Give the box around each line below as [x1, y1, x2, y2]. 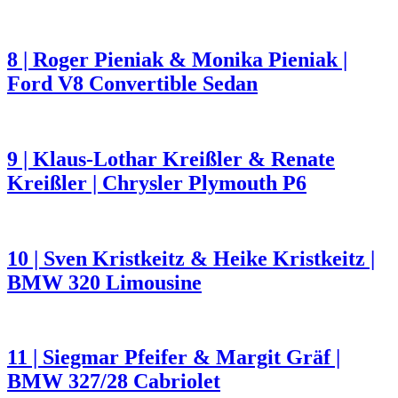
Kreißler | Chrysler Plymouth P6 [7, 171, 306, 195]
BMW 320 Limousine [7, 270, 202, 294]
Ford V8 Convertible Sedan [7, 71, 258, 95]
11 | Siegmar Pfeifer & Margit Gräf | [7, 346, 340, 370]
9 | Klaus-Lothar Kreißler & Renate [7, 147, 335, 171]
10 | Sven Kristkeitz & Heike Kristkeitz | [7, 246, 375, 270]
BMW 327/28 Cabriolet [7, 370, 220, 394]
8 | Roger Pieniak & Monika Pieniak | [7, 47, 347, 71]
